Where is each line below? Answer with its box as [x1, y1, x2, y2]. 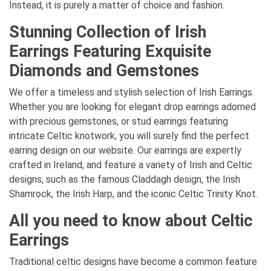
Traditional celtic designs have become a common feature [9, 255, 257, 267]
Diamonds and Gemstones [9, 60, 199, 80]
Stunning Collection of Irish [9, 22, 206, 42]
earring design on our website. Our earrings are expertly [9, 144, 241, 156]
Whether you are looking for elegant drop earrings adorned [9, 100, 256, 113]
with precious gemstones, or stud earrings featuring [9, 115, 228, 127]
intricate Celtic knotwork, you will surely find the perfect [9, 129, 249, 142]
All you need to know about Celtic [9, 211, 253, 230]
